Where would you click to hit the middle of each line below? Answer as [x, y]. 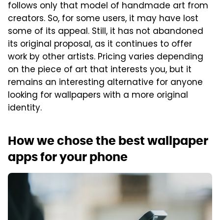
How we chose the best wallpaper [108, 140]
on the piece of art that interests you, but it [100, 70]
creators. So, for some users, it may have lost [103, 19]
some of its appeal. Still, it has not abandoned [106, 32]
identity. [25, 108]
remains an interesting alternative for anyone [105, 83]
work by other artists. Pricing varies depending [106, 57]
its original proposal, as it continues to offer [100, 44]
